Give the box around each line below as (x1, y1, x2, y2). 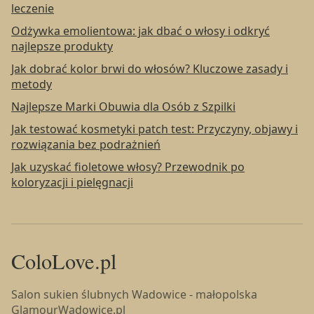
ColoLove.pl (11, 246, 116, 275)
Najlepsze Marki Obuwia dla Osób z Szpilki (11, 98, 235, 114)
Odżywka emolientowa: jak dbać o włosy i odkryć (11, 22, 270, 39)
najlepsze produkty (11, 38, 113, 54)
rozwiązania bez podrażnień (11, 136, 161, 152)
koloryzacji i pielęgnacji (11, 174, 133, 190)
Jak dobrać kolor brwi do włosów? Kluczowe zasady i (11, 60, 288, 76)
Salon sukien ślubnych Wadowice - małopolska (11, 286, 257, 302)
